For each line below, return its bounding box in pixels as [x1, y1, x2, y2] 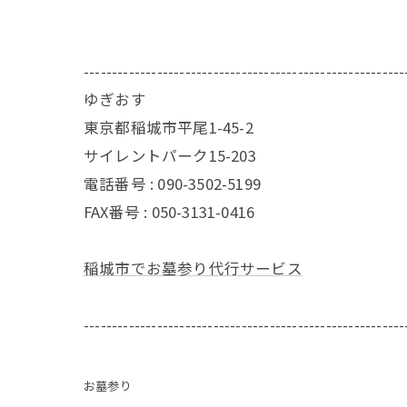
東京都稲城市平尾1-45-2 [84, 115, 253, 138]
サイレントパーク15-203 [84, 144, 256, 166]
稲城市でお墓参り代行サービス [84, 256, 303, 279]
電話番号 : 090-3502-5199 [84, 172, 261, 194]
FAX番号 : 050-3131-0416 [84, 200, 255, 223]
